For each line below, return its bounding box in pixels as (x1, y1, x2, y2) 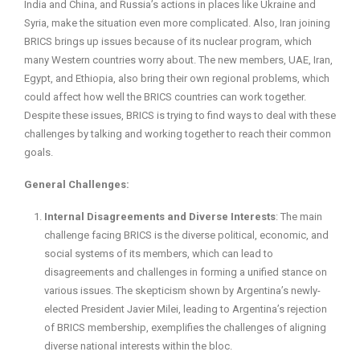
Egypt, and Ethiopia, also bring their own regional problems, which (24, 72, 329, 85)
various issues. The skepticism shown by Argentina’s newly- (44, 284, 321, 297)
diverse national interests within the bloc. (44, 340, 232, 353)
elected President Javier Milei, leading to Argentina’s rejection (44, 303, 327, 316)
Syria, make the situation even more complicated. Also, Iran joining (24, 17, 330, 30)
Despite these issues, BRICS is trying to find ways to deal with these (24, 109, 336, 122)
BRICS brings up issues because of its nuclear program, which (24, 35, 312, 48)
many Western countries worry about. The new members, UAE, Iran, (24, 54, 333, 67)
